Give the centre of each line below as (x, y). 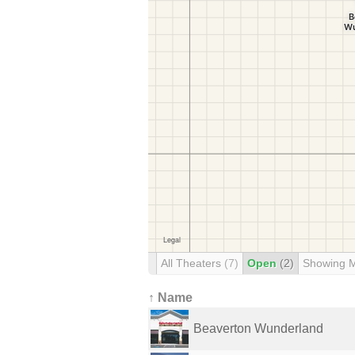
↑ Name (170, 298)
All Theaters (193, 263)
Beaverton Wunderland (258, 328)
